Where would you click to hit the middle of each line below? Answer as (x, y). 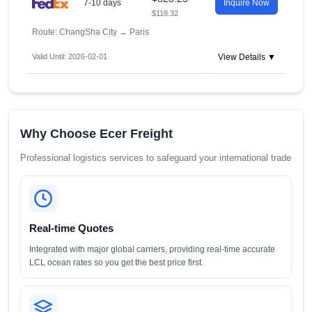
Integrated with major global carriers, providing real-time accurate (152, 249)
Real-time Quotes (71, 228)
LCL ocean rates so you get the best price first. (116, 263)
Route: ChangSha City (76, 32)
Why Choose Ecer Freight (96, 134)
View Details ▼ (247, 57)
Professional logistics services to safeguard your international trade (156, 158)
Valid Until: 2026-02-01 (70, 56)
